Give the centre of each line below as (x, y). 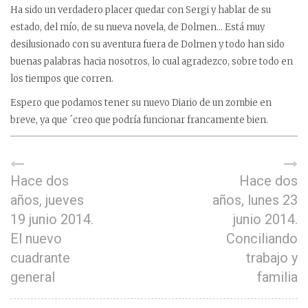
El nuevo (36, 239)
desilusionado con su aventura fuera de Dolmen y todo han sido (147, 44)
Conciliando (262, 239)
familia (277, 277)
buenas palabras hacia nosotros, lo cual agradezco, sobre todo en (152, 62)
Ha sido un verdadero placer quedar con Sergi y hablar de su (141, 10)
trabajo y (272, 258)
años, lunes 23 (255, 200)
